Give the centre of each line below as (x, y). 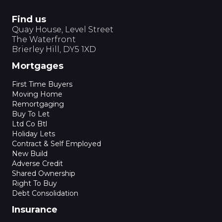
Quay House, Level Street (63, 29)
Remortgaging (38, 104)
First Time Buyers (42, 84)
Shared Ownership (44, 173)
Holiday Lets (33, 134)
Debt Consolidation (45, 193)
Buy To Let (31, 114)
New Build (30, 154)
